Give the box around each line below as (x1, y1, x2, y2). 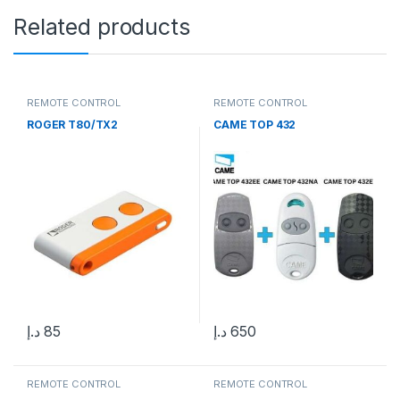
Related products (13, 12, 190, 40)
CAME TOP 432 (212, 118, 296, 132)
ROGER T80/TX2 (26, 118, 119, 132)
